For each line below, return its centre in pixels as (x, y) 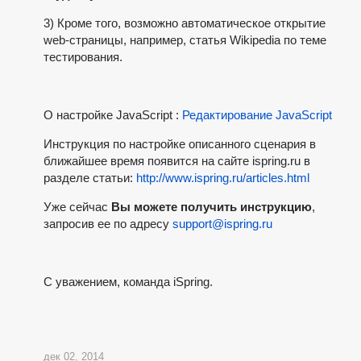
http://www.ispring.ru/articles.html (222, 178)
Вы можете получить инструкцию (211, 207)
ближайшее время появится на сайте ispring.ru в (176, 161)
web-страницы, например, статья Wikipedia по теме (185, 40)
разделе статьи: (89, 178)
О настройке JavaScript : (112, 115)
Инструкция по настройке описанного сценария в (179, 144)
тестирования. (83, 57)
